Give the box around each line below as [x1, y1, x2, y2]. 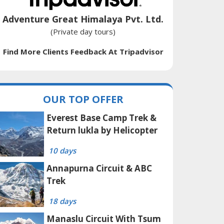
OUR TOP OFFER [42, 92, 123, 106]
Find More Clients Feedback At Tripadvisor [2, 46, 163, 56]
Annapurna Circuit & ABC [46, 162, 152, 174]
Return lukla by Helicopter [46, 124, 157, 136]
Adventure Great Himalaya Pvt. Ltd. [2, 12, 163, 25]
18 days [48, 196, 76, 206]
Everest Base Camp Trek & [46, 112, 156, 124]
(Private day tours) [50, 26, 115, 36]
